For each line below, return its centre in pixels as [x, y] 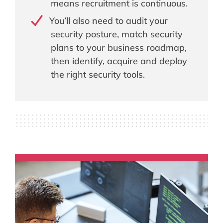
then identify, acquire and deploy [119, 61]
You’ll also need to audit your [108, 20]
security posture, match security [117, 34]
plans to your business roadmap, [119, 47]
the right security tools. [98, 74]
